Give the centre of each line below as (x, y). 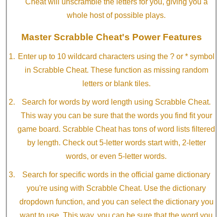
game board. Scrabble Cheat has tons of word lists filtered (116, 129)
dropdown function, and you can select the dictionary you (116, 202)
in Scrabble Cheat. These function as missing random (116, 70)
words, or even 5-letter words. (116, 156)
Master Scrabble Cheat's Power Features (111, 37)
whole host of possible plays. (116, 15)
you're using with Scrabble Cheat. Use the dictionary (116, 188)
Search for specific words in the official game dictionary (116, 175)
